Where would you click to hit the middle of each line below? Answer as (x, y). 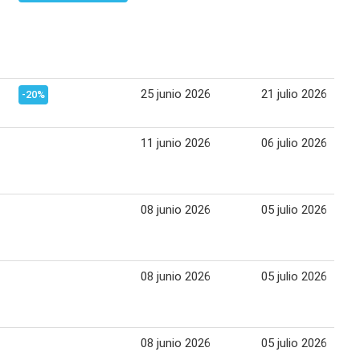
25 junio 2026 (176, 94)
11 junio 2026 (176, 143)
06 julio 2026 (294, 143)
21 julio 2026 (294, 94)
